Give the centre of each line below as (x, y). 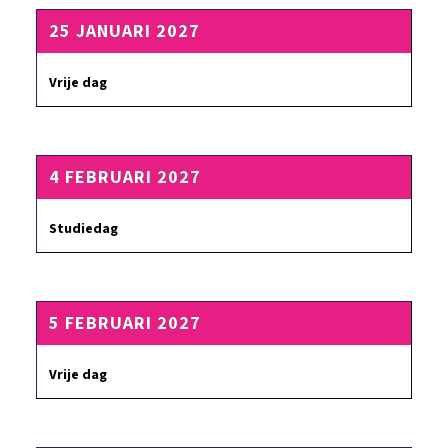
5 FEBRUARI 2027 (125, 323)
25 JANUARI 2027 (124, 31)
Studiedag (83, 229)
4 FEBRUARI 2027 (125, 177)
